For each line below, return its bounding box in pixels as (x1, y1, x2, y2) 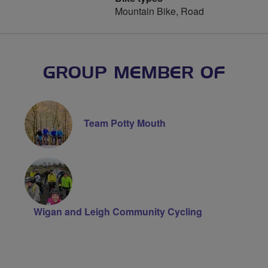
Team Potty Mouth (83, 116, 166, 130)
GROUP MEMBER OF (43, 65, 225, 82)
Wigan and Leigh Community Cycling (33, 205, 202, 218)
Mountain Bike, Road (115, 4, 204, 18)
